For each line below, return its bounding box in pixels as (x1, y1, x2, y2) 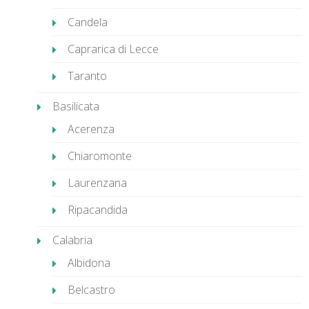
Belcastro (68, 282, 115, 297)
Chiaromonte (68, 148, 132, 163)
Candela (68, 14, 108, 30)
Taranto (68, 68, 107, 83)
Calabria (52, 232, 92, 248)
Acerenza (68, 121, 114, 137)
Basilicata (52, 99, 99, 114)
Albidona (68, 255, 110, 270)
